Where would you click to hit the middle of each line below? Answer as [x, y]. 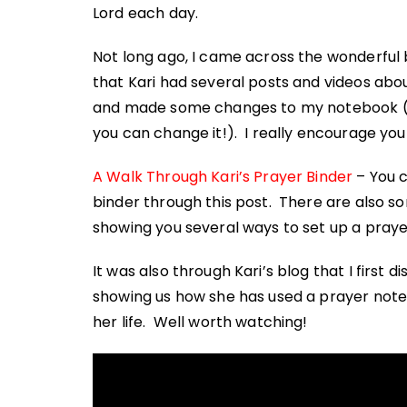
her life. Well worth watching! [200, 323]
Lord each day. [146, 14]
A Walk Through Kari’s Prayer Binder [223, 177]
